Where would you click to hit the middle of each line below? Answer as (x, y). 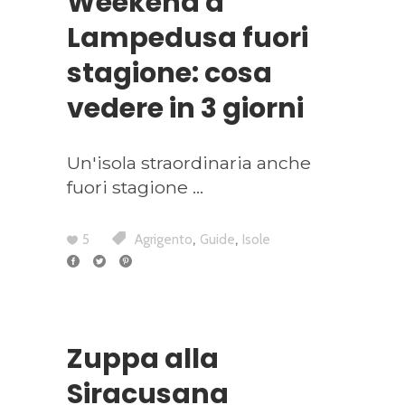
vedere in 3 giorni (185, 109)
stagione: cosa (170, 74)
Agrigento (164, 240)
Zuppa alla (143, 358)
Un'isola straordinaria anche (189, 163)
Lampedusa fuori (188, 38)
